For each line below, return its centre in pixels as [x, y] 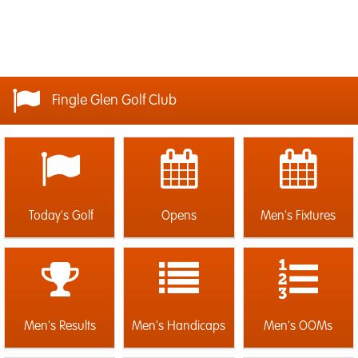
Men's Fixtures [298, 217]
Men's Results [60, 327]
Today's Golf [60, 217]
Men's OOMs [298, 327]
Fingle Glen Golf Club [114, 101]
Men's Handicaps [179, 327]
